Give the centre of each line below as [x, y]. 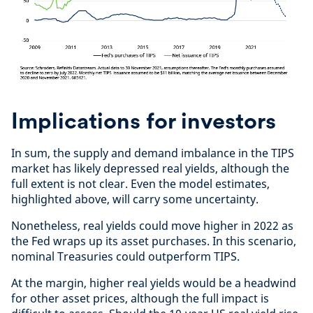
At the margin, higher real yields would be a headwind [154, 283]
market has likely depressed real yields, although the [150, 169]
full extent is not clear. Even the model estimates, [140, 184]
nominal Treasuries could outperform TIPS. [125, 257]
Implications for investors [144, 121]
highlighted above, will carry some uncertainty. [135, 199]
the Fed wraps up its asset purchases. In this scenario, [154, 241]
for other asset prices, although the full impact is [140, 299]
